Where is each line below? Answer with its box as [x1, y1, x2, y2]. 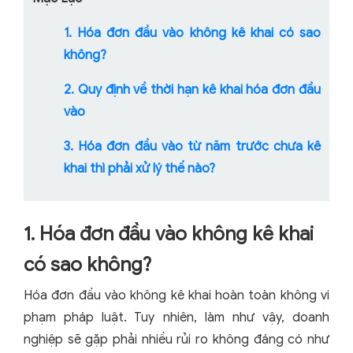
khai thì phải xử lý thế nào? [64, 161, 215, 176]
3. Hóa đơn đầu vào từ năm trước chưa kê [64, 139, 321, 154]
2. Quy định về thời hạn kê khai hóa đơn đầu [64, 82, 321, 98]
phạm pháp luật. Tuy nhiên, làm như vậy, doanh [24, 310, 329, 325]
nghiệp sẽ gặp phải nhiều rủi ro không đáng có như [24, 332, 329, 347]
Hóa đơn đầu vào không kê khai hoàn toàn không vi [24, 288, 329, 303]
